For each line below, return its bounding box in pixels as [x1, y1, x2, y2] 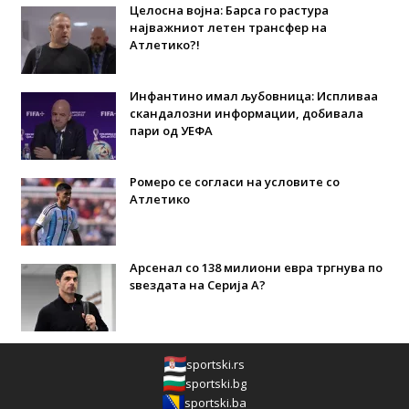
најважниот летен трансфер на [129, 18, 327, 36]
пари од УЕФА [129, 121, 213, 139]
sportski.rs [186, 355, 245, 372]
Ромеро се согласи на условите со [129, 173, 340, 190]
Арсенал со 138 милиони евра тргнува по [129, 258, 383, 276]
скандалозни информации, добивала [129, 104, 363, 121]
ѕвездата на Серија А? [129, 276, 266, 293]
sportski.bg [184, 374, 246, 392]
